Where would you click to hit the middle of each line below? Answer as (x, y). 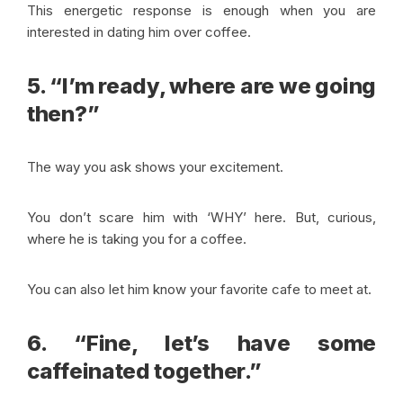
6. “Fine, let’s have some (201, 344)
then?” (63, 114)
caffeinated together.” (144, 372)
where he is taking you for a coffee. (139, 239)
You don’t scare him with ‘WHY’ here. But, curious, (201, 218)
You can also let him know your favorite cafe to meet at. (201, 290)
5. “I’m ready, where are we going (201, 86)
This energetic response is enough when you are (201, 11)
